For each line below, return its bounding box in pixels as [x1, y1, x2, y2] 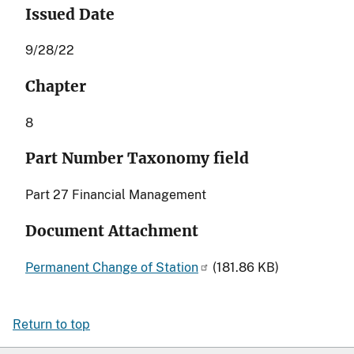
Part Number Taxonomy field [25, 149, 249, 168]
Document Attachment [25, 221, 198, 240]
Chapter [25, 77, 86, 96]
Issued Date [25, 5, 115, 24]
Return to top [13, 316, 90, 332]
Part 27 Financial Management [25, 187, 206, 203]
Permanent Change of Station [25, 259, 198, 275]
